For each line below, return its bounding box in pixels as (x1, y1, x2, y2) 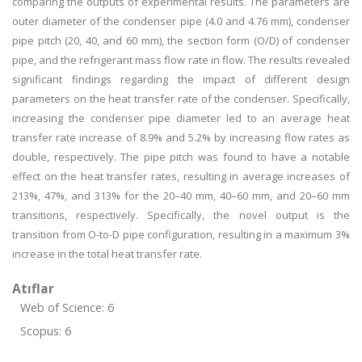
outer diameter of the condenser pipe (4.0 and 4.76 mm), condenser (12, 14, 350, 28)
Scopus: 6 (20, 323, 71, 339)
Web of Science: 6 (20, 300, 114, 315)
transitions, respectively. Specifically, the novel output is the (12, 208, 350, 222)
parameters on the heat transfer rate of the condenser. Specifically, (12, 91, 350, 106)
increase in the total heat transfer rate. (12, 246, 202, 261)
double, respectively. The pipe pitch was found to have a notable (12, 149, 350, 164)
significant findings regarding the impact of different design (12, 72, 350, 86)
